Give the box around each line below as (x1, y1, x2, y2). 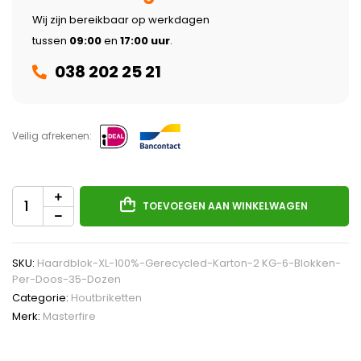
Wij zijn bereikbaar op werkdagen (32, 11, 210, 27)
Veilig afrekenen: (12, 128, 92, 143)
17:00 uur (120, 32, 170, 48)
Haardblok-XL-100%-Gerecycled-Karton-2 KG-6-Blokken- (37, 255, 341, 271)
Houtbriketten (71, 289, 142, 305)
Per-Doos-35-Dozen (12, 271, 121, 287)
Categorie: (12, 289, 71, 305)
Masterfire (43, 308, 96, 324)
